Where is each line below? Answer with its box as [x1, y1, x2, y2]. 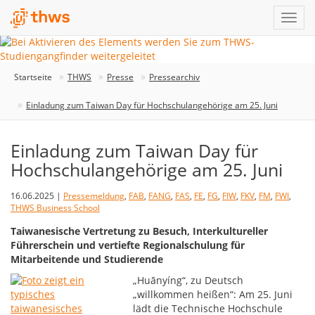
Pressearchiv [149, 71, 200, 83]
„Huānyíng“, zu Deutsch [133, 274, 244, 287]
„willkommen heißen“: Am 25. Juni [133, 288, 293, 301]
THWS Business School [11, 202, 100, 214]
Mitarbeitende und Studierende [11, 252, 163, 266]
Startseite [14, 71, 52, 83]
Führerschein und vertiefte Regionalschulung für [11, 238, 245, 252]
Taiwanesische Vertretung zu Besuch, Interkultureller [11, 224, 268, 238]
